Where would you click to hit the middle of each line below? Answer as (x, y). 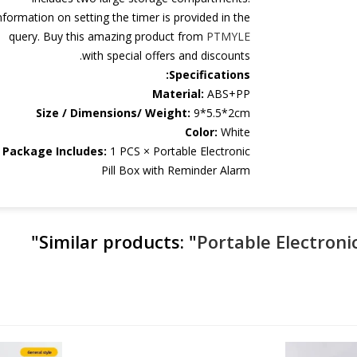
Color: (203, 132)
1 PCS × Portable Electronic (179, 151)
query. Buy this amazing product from (108, 36)
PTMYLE (229, 36)
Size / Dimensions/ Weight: (115, 113)
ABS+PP (229, 94)
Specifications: (210, 75)
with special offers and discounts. (167, 55)
